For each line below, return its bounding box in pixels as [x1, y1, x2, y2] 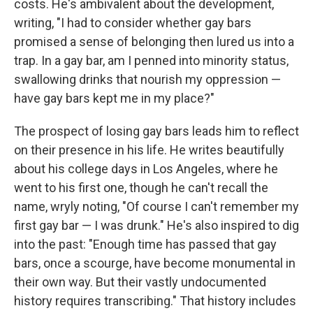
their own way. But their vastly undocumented [14, 274, 266, 289]
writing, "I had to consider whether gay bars [14, 15, 252, 30]
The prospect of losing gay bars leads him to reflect [14, 123, 299, 138]
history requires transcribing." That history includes [14, 293, 296, 308]
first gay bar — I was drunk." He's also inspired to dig [14, 217, 299, 233]
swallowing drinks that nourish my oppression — [14, 71, 281, 87]
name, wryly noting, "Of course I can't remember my [14, 198, 299, 214]
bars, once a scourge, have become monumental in [14, 255, 296, 270]
